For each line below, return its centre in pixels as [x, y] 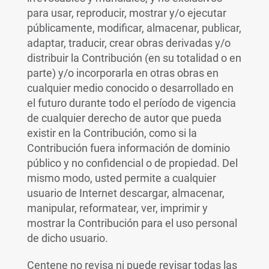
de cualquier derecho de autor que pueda [124, 118]
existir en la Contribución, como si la [112, 133]
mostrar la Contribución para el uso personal [132, 223]
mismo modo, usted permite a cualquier [121, 178]
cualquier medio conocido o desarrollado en [130, 88]
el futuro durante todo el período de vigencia [131, 103]
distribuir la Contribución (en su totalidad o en [134, 58]
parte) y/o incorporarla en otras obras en [122, 73]
